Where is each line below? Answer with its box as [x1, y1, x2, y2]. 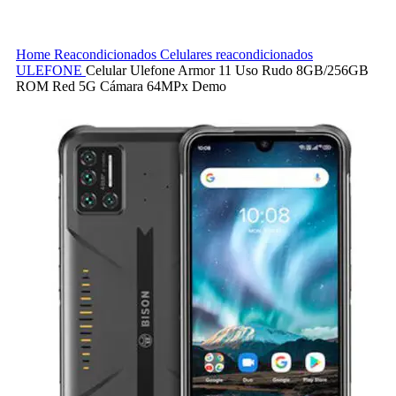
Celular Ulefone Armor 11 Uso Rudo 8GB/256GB [86, 63, 369, 78]
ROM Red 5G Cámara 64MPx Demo [16, 79, 226, 94]
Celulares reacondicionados [160, 47, 313, 62]
